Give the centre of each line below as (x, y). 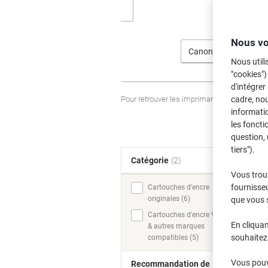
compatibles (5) (173, 237)
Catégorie (150, 160)
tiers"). (243, 150)
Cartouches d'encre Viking (190, 215)
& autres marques (176, 226)
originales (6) (169, 199)
